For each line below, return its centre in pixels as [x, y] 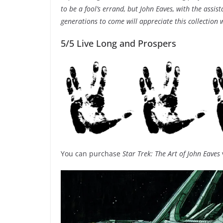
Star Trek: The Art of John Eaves [171, 154]
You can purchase [92, 154]
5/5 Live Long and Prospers [118, 43]
